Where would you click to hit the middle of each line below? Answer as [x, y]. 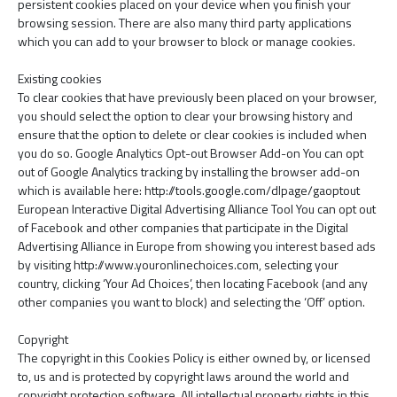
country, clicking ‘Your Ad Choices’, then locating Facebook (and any [193, 283]
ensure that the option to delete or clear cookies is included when [192, 134]
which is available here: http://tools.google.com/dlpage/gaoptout [189, 190]
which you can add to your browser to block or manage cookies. [187, 41]
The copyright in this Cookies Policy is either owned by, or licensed [194, 358]
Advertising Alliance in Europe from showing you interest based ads [197, 246]
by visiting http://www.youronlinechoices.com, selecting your [178, 265]
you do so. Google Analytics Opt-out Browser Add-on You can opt [191, 153]
